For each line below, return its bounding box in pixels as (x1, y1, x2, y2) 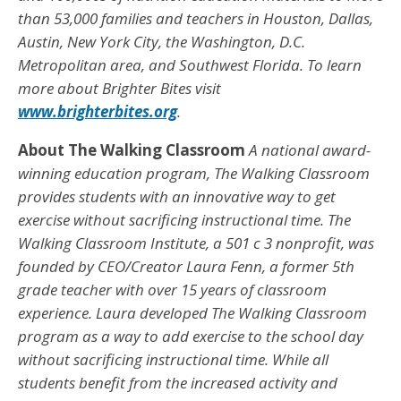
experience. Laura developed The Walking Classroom (18, 302, 367, 323)
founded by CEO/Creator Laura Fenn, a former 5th (18, 255, 354, 277)
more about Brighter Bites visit (18, 77, 221, 98)
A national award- (249, 139, 371, 160)
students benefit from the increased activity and (18, 371, 337, 393)
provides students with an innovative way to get (18, 185, 336, 207)
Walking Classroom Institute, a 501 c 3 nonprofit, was (18, 232, 374, 253)
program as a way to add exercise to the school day (18, 325, 363, 346)
